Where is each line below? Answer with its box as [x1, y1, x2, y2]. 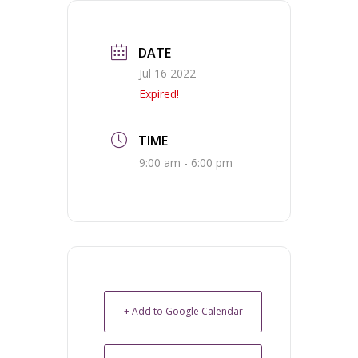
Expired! [139, 86, 179, 101]
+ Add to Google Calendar [123, 304, 243, 318]
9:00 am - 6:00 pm [139, 155, 233, 170]
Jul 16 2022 [139, 66, 196, 81]
